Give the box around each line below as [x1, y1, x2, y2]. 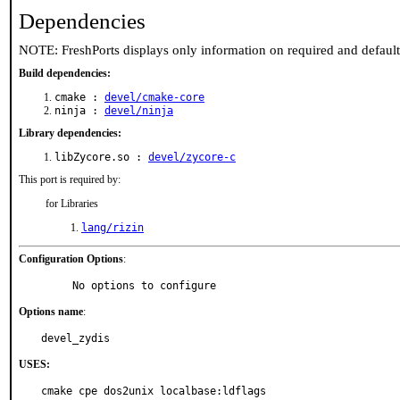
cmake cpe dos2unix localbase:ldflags [41, 385, 266, 397]
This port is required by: [19, 173, 121, 186]
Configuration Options [19, 253, 123, 265]
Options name [19, 305, 83, 318]
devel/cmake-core [104, 91, 204, 104]
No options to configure [72, 279, 216, 292]
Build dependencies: [19, 67, 111, 79]
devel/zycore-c [148, 151, 236, 163]
